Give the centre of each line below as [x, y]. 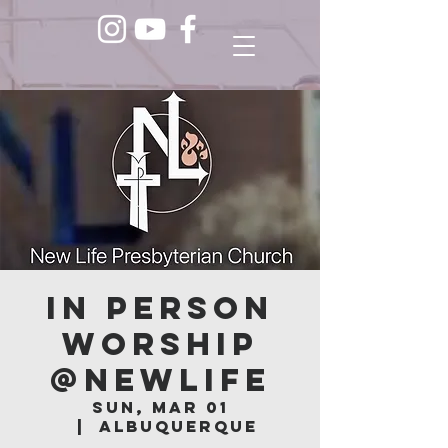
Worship [160, 344]
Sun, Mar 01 [160, 407]
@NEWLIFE [160, 380]
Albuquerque [178, 426]
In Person [160, 308]
